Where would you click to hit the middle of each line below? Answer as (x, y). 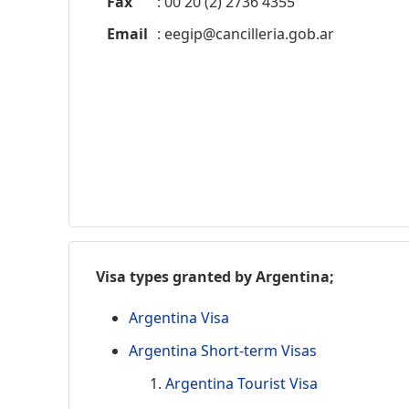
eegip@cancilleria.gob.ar (249, 34)
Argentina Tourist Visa (241, 383)
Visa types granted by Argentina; (215, 276)
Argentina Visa (179, 317)
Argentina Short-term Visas (223, 350)
